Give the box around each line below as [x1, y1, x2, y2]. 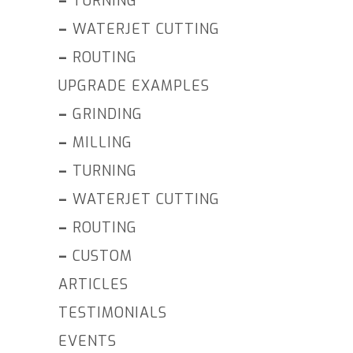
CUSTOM [72, 247, 132, 266]
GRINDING [72, 105, 143, 124]
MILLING [72, 133, 132, 153]
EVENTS [58, 332, 117, 351]
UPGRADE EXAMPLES [58, 76, 210, 96]
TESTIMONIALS [58, 303, 167, 323]
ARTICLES [58, 275, 128, 295]
